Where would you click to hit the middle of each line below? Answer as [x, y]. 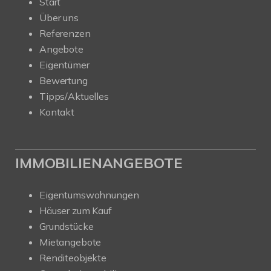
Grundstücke [67, 227]
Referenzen [65, 34]
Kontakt [57, 112]
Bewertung [64, 81]
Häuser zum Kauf [76, 211]
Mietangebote [70, 242]
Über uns [59, 18]
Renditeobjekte [73, 258]
